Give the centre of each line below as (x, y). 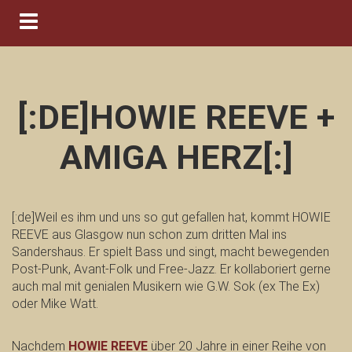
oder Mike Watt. (55, 304)
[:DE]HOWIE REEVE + (176, 117)
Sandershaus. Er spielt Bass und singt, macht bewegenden (170, 252)
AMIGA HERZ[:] (176, 157)
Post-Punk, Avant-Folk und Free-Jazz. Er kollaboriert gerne (171, 269)
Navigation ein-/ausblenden (103, 21)
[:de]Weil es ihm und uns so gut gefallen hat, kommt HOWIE (171, 217)
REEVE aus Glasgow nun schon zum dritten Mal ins (149, 235)
